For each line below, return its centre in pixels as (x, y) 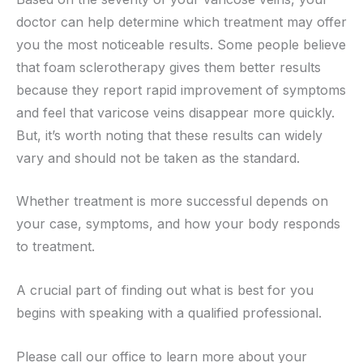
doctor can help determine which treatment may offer (181, 21)
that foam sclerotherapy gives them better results (169, 67)
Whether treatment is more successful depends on (172, 201)
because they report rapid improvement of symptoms (181, 90)
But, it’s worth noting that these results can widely (169, 135)
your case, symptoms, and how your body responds (178, 224)
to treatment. (56, 247)
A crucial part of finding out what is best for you (165, 290)
